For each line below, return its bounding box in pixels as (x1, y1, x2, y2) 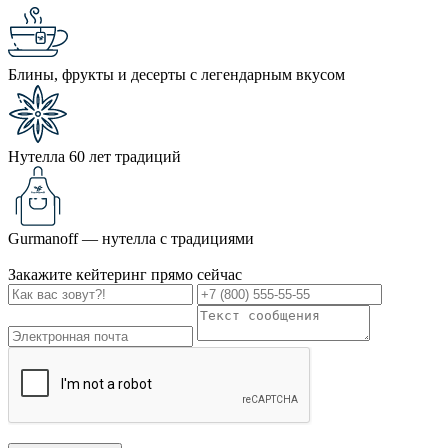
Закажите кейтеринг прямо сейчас (8, 265, 242, 283)
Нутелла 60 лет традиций (8, 147, 181, 165)
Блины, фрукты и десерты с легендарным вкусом (8, 65, 345, 83)
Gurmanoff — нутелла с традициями (8, 229, 254, 247)
